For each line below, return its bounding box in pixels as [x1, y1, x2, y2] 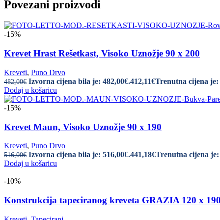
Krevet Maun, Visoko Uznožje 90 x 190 [4, 121, 162, 132]
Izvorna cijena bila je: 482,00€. [28, 77, 130, 85]
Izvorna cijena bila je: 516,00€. [28, 150, 130, 159]
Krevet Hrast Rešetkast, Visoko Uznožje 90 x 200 [4, 48, 200, 59]
